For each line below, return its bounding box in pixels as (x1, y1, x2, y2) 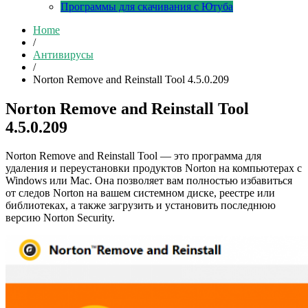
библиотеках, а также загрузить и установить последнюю (5, 199, 276, 212)
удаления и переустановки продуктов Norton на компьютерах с (5, 162, 302, 175)
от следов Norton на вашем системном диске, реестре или (5, 187, 275, 199)
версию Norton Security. (5, 212, 115, 224)
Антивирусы (33, 48, 93, 60)
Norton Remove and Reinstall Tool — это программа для (5, 150, 261, 162)
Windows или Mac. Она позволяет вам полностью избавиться (5, 175, 292, 187)
